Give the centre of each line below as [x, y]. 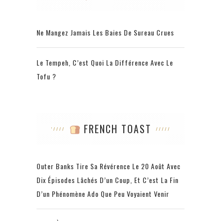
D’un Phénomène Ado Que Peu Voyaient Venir [103, 194]
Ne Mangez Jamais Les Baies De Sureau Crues [105, 33]
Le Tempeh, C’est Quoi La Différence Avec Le [105, 63]
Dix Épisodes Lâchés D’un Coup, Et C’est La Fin [108, 180]
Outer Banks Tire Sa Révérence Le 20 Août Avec [109, 166]
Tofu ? [46, 76]
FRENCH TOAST [116, 129]
